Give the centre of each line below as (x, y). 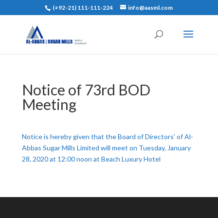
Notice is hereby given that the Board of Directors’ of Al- (107, 136)
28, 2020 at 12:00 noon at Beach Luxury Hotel (91, 159)
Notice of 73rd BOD (86, 90)
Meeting (49, 104)
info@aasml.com (151, 8)
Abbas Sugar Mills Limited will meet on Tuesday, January (106, 148)
